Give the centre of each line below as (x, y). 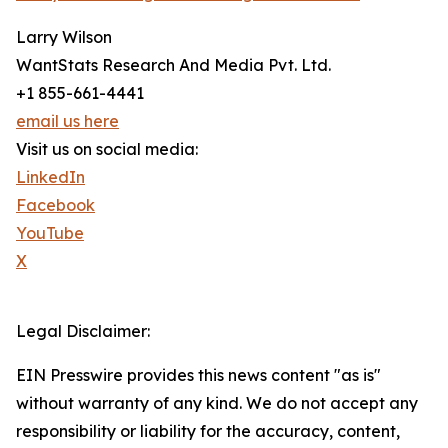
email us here (67, 121)
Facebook (55, 205)
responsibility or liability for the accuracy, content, (208, 431)
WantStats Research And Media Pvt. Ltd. (173, 65)
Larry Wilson (64, 37)
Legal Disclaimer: (83, 331)
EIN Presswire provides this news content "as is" (198, 375)
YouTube (50, 233)
